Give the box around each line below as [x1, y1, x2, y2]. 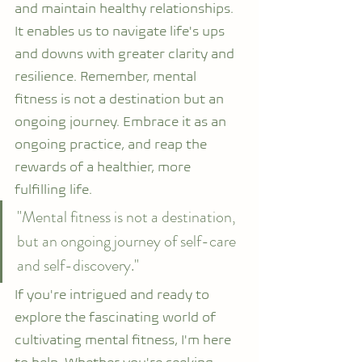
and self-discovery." [17, 254, 139, 277]
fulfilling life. [15, 181, 92, 197]
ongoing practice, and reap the [15, 136, 210, 152]
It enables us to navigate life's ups [15, 23, 228, 39]
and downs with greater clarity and [15, 45, 238, 61]
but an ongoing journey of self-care [17, 229, 239, 253]
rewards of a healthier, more [15, 158, 194, 175]
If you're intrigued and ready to [15, 286, 213, 302]
